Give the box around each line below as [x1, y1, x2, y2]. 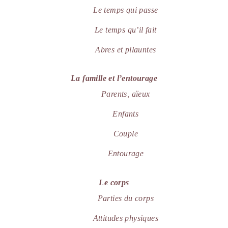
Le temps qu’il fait [95, 25, 157, 34]
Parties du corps [97, 194, 154, 203]
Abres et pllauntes [95, 45, 156, 54]
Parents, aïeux [101, 90, 150, 99]
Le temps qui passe [93, 5, 158, 14]
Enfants [112, 109, 139, 119]
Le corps [99, 178, 129, 187]
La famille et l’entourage [71, 74, 157, 83]
